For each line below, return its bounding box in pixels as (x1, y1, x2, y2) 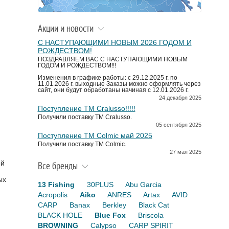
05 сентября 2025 (155, 121, 201, 128)
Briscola (138, 211, 164, 220)
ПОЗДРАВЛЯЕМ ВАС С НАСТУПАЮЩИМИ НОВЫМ (37, 56, 188, 62)
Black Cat (138, 201, 169, 210)
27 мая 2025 (169, 148, 201, 155)
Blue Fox (94, 211, 126, 220)
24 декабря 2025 (158, 94, 201, 101)
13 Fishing (37, 180, 75, 189)
